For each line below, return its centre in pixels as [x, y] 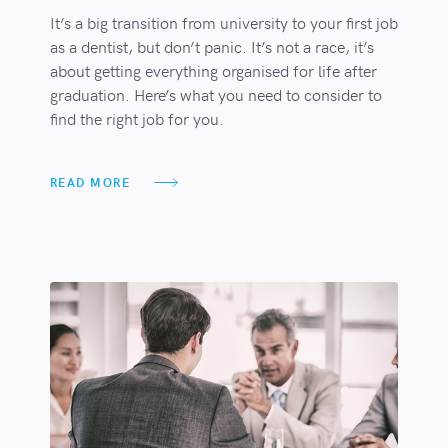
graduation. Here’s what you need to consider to [215, 93]
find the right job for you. [136, 117]
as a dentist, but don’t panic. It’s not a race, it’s [211, 45]
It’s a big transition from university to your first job [223, 21]
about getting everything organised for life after [213, 69]
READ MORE [90, 181]
